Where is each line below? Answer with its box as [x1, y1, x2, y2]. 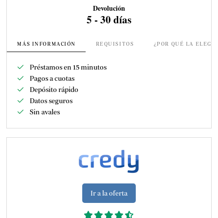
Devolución [92, 2, 125, 13]
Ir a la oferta [90, 189, 127, 197]
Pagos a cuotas [29, 74, 74, 82]
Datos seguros [29, 96, 73, 105]
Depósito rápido [29, 85, 78, 93]
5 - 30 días [86, 12, 131, 27]
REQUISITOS [95, 41, 134, 47]
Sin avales [29, 108, 60, 116]
